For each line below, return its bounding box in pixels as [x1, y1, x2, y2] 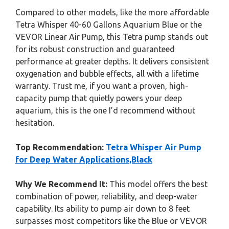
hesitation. [15, 118, 54, 127]
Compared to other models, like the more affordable [15, 8, 209, 17]
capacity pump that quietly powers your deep [15, 94, 182, 103]
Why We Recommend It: [15, 179, 107, 189]
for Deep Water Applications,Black [15, 155, 152, 164]
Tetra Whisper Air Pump [106, 143, 201, 152]
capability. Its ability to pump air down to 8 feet [15, 204, 190, 213]
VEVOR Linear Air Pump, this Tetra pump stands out [15, 32, 208, 41]
